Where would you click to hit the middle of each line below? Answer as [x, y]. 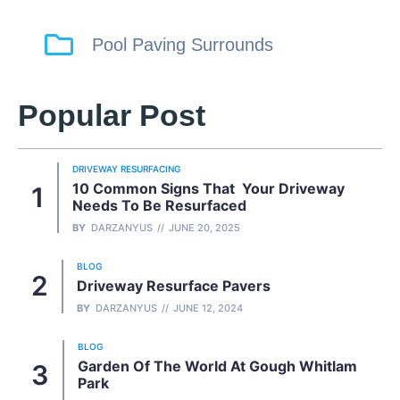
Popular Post [112, 115]
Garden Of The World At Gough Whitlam [217, 366]
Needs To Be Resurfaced [159, 205]
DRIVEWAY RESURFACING [126, 168]
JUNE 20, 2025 [204, 227]
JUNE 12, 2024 [208, 308]
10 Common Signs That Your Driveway [208, 188]
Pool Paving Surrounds [183, 44]
